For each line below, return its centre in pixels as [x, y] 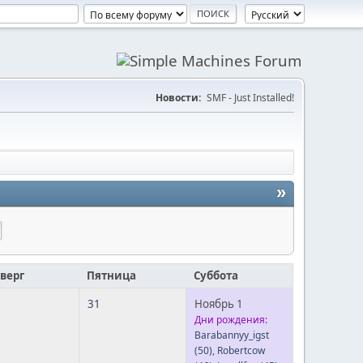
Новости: [178, 98]
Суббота [216, 275]
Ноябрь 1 [219, 304]
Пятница [111, 275]
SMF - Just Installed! [250, 98]
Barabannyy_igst [232, 335]
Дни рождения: [231, 320]
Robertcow [241, 350]
